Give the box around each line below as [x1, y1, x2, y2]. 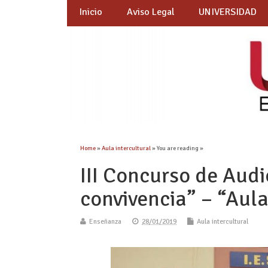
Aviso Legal [126, 6, 175, 19]
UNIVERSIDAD [199, 6, 257, 19]
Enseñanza [89, 217, 122, 227]
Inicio [79, 6, 103, 19]
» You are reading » [151, 144, 204, 153]
